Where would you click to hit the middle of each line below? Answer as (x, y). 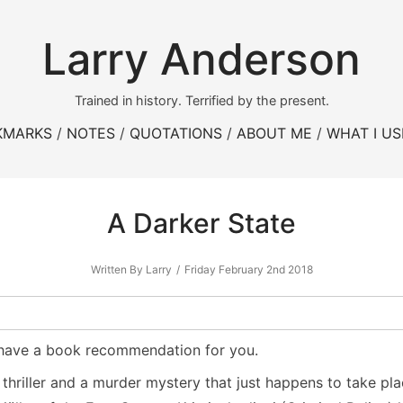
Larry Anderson (201, 59)
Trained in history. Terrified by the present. (201, 100)
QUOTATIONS (176, 133)
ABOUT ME (274, 133)
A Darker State (201, 223)
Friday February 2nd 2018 (248, 269)
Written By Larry (131, 269)
